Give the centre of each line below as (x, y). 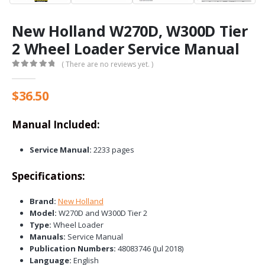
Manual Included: (56, 125)
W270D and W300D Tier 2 (103, 213)
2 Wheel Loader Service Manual (126, 48)
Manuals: (48, 237)
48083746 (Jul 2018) (150, 249)
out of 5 (32, 74)
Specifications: (49, 176)
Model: (44, 213)
